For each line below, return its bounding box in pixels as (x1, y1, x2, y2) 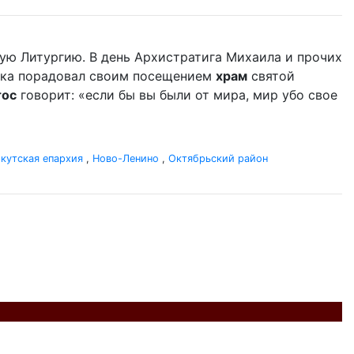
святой (247, 68, 295, 84)
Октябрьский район (168, 153, 268, 164)
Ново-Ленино (92, 153, 159, 164)
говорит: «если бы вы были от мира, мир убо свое (17, 87, 337, 103)
